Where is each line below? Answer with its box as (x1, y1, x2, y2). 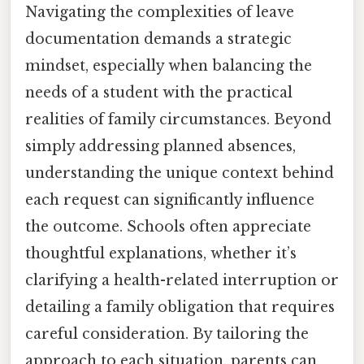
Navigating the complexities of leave (25, 2, 294, 21)
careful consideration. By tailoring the (25, 324, 309, 343)
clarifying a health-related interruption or (25, 271, 339, 289)
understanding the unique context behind (25, 163, 334, 182)
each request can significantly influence (25, 190, 314, 209)
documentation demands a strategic (25, 29, 292, 48)
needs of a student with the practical (25, 83, 292, 102)
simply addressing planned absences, (25, 136, 296, 155)
